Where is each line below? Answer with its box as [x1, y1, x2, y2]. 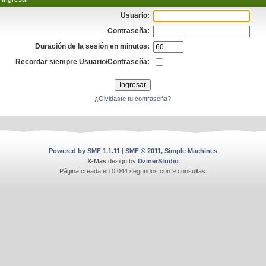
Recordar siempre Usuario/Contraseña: [15, 58, 150, 66]
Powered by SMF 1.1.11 [49, 147, 120, 154]
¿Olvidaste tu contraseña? [94, 95, 172, 102]
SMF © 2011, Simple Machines [125, 147, 217, 154]
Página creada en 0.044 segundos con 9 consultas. [59, 167, 207, 175]
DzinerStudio [138, 157, 179, 164]
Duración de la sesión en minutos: [35, 42, 150, 50]
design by [106, 157, 138, 164]
